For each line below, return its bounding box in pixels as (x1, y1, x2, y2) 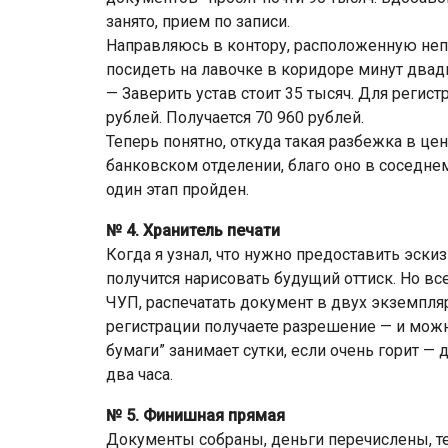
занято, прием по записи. (106, 12, 290, 31)
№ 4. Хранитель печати (106, 221, 280, 240)
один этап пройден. (106, 180, 249, 199)
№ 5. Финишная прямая (106, 406, 285, 425)
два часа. (106, 365, 173, 384)
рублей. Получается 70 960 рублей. (106, 108, 364, 127)
